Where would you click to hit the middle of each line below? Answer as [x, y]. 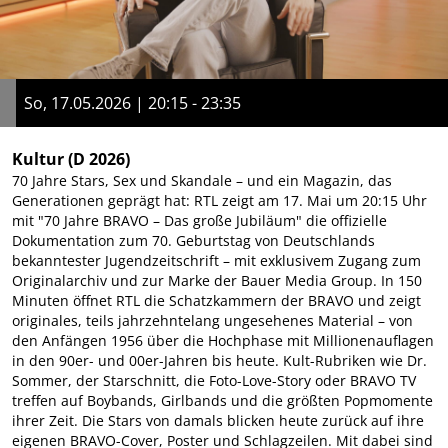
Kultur [38, 158]
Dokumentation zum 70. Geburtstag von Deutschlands [193, 240]
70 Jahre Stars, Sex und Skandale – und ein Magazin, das [202, 180]
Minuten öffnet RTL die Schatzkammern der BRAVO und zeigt [216, 300]
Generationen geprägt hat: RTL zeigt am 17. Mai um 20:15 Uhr [219, 200]
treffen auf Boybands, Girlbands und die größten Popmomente [222, 400]
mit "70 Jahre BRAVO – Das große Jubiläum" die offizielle [199, 220]
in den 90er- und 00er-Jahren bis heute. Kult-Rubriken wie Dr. [219, 360]
